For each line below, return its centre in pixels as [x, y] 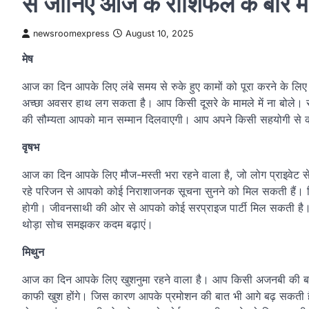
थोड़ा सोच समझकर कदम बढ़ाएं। [88, 224]
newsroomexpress [71, 33]
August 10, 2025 [159, 33]
